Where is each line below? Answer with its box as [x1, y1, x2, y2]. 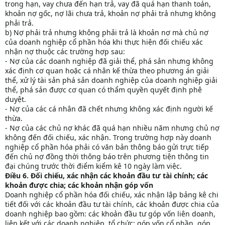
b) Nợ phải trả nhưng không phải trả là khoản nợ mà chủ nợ [5, 28, 208, 38]
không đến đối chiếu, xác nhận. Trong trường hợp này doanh [5, 133, 211, 143]
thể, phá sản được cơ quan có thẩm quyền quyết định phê [5, 85, 202, 95]
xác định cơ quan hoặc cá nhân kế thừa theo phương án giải [5, 66, 209, 76]
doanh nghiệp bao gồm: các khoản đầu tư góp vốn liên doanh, [5, 209, 215, 219]
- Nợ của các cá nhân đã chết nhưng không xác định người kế [5, 104, 213, 114]
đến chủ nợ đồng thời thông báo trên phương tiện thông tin [5, 152, 209, 162]
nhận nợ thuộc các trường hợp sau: [5, 47, 125, 57]
